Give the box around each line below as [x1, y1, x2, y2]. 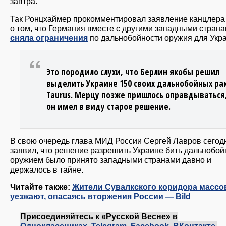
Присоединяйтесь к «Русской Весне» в [20, 212, 178, 221]
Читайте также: [10, 182, 72, 192]
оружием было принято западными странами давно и [10, 155, 211, 164]
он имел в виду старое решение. [46, 100, 171, 112]
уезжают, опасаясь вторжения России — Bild [10, 192, 191, 201]
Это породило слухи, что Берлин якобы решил [46, 66, 219, 78]
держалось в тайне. [10, 164, 83, 174]
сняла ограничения [10, 33, 88, 42]
